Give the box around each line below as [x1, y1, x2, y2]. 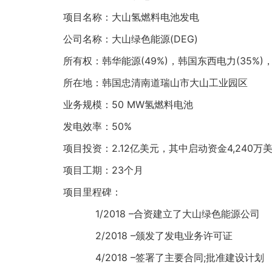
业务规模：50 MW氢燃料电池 [44, 98, 193, 110]
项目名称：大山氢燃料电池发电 [44, 11, 199, 23]
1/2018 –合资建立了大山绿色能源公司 [44, 208, 260, 220]
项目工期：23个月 [44, 164, 143, 176]
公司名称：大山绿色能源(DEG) [44, 33, 198, 45]
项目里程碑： [44, 186, 121, 198]
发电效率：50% [44, 120, 132, 132]
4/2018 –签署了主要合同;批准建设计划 [44, 251, 264, 263]
